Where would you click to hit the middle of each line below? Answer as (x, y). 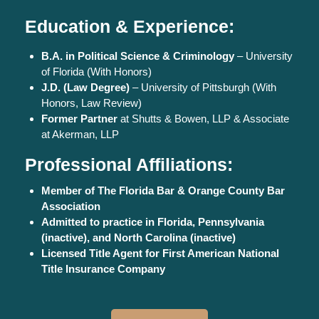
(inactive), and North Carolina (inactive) (138, 237)
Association (70, 206)
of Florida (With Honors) (96, 71)
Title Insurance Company (103, 268)
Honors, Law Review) (91, 103)
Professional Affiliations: (129, 164)
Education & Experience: (130, 26)
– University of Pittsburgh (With (203, 87)
